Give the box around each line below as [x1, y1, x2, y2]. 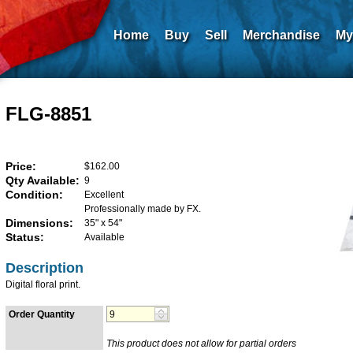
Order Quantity [8, 309, 75, 320]
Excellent [84, 189, 124, 200]
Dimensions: [5, 217, 73, 229]
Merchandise [243, 28, 320, 42]
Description [5, 260, 84, 276]
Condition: [5, 188, 63, 201]
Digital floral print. [5, 279, 80, 290]
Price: [5, 160, 36, 173]
